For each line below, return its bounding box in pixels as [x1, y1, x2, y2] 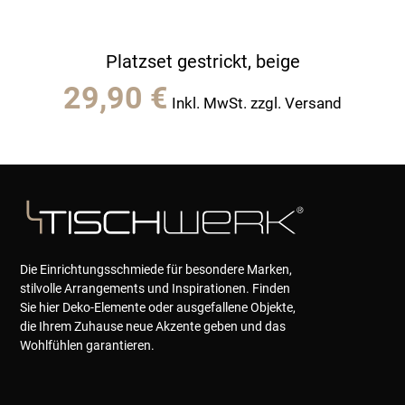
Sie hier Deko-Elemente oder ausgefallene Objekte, [20, 300, 297, 316]
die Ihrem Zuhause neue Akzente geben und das [20, 319, 287, 334]
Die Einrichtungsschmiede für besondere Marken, [20, 262, 293, 278]
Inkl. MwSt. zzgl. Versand [172, 94, 342, 113]
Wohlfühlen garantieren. [20, 338, 155, 353]
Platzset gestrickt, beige [105, 51, 300, 73]
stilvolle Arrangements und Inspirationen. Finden [20, 281, 291, 297]
